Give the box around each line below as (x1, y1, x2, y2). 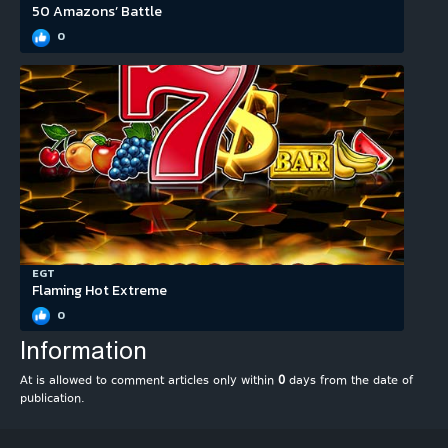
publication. (20, 391, 85, 409)
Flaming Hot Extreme (32, 279, 167, 301)
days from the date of (285, 373, 413, 391)
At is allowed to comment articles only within (20, 373, 278, 391)
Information (20, 337, 147, 366)
